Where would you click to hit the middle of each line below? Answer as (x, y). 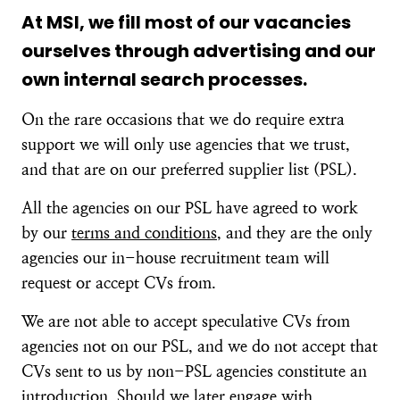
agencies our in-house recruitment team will (175, 258)
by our (46, 233)
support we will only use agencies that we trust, (186, 144)
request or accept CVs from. (119, 283)
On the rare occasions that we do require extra (183, 119)
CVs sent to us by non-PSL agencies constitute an (194, 371)
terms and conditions (144, 233)
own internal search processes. (164, 79)
